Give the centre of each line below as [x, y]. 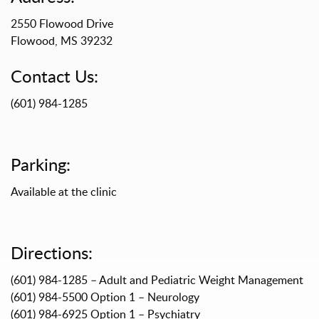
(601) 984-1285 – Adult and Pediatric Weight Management [157, 280]
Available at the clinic [64, 192]
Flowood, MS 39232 [62, 41]
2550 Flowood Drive [62, 24]
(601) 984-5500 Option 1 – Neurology [105, 297]
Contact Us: [54, 76]
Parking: [41, 164]
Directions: [52, 253]
